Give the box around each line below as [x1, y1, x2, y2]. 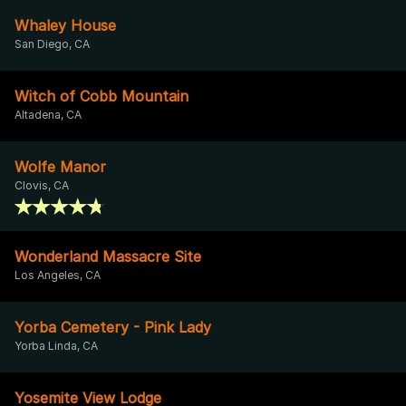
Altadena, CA [14, 107, 82, 121]
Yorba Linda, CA [14, 338, 98, 353]
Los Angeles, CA [14, 267, 101, 282]
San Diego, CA [14, 36, 90, 51]
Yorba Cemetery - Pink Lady [14, 317, 211, 336]
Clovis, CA [14, 178, 69, 192]
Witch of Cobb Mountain [14, 86, 188, 105]
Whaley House [14, 15, 116, 34]
